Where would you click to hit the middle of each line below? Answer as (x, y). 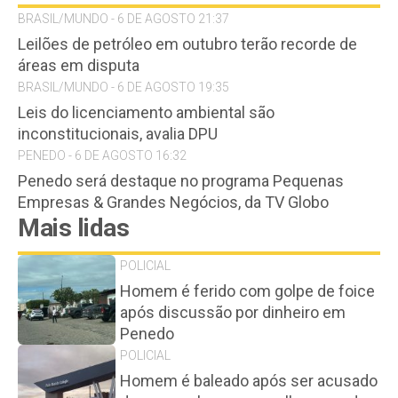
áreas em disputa (79, 65)
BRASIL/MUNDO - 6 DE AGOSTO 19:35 (123, 87)
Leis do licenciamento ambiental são (146, 112)
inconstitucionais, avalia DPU (118, 134)
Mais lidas (73, 228)
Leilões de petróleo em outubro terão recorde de (187, 44)
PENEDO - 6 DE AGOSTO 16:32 (102, 155)
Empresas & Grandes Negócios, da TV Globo (173, 202)
